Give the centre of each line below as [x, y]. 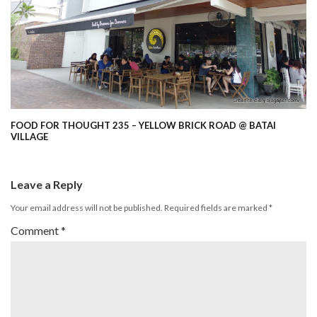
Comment [36, 230]
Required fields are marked [217, 208]
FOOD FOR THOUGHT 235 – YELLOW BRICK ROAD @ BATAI [143, 125]
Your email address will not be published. [87, 208]
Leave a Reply [47, 184]
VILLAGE [29, 137]
